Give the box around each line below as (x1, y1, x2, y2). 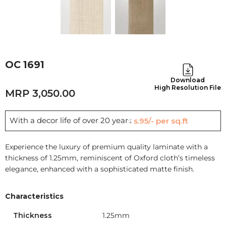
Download (171, 76, 205, 84)
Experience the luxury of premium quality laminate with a (5, 142, 208, 152)
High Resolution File (154, 84, 221, 92)
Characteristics (5, 192, 64, 201)
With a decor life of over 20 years (10, 116, 134, 126)
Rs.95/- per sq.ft (134, 116, 188, 126)
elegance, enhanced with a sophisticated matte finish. (5, 164, 194, 174)
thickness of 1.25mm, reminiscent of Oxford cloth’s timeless (5, 153, 215, 163)
